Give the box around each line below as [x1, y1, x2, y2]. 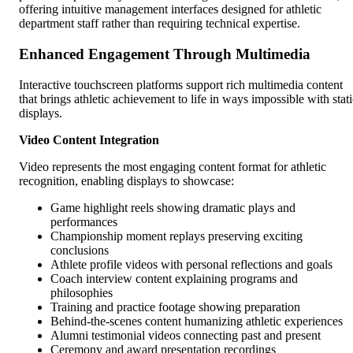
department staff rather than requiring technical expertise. [19, 17, 300, 31]
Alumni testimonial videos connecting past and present [50, 328, 321, 342]
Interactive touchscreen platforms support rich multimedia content [19, 77, 343, 91]
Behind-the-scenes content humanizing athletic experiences [50, 314, 343, 328]
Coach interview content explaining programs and [50, 271, 298, 285]
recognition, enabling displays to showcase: [19, 173, 234, 188]
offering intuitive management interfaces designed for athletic [19, 2, 321, 17]
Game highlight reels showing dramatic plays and [50, 200, 295, 214]
